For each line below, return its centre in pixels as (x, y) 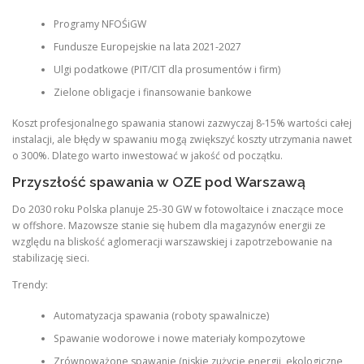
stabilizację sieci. (51, 258)
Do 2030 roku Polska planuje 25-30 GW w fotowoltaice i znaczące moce (178, 209)
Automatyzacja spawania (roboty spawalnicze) (161, 316)
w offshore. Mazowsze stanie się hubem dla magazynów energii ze (169, 225)
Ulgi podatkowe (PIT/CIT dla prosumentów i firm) (167, 69)
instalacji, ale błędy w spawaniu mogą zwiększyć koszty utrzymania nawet (182, 140)
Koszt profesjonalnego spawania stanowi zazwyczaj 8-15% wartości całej (182, 123)
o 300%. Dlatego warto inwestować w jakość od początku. (147, 156)
